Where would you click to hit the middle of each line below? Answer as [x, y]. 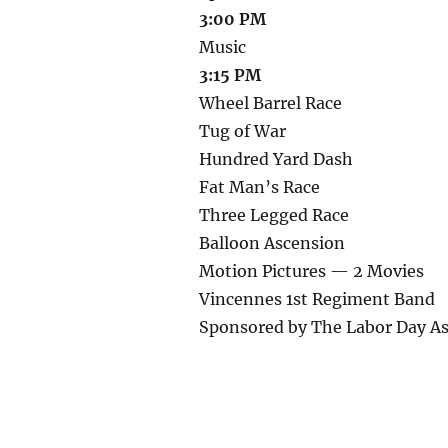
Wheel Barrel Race [271, 102]
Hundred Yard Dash [276, 158]
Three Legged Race [274, 214]
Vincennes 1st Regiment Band [317, 298]
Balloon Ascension [272, 242]
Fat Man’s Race [260, 186]
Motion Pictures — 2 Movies [312, 270]
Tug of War [243, 130]
